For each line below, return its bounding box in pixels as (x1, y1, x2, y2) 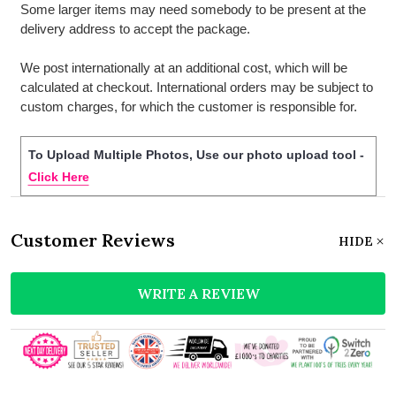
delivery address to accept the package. (19, 20, 250, 36)
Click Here (27, 169, 89, 184)
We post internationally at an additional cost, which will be (19, 59, 347, 75)
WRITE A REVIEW (136, 284, 260, 302)
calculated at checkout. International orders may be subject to (19, 79, 373, 95)
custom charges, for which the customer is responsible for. (19, 98, 361, 114)
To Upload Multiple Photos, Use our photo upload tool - (27, 147, 364, 162)
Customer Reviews (11, 228, 175, 251)
